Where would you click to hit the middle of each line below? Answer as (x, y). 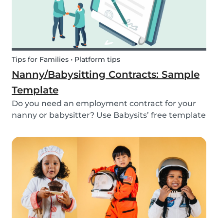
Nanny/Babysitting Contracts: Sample (106, 75)
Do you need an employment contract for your (104, 104)
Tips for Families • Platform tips (66, 60)
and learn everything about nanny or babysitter (106, 127)
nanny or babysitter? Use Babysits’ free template (109, 115)
